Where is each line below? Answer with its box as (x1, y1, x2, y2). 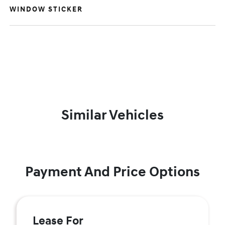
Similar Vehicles (61, 106, 164, 124)
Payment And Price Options (25, 163, 200, 181)
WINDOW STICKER (10, 5, 83, 14)
